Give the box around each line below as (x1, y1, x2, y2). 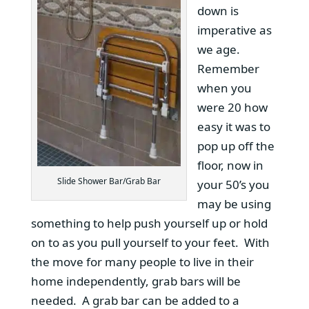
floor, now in (197, 157, 263, 173)
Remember (197, 60, 259, 77)
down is (197, 2, 239, 19)
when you (197, 79, 252, 96)
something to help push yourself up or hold (30, 215, 268, 231)
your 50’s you (197, 176, 270, 192)
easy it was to (197, 118, 270, 134)
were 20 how (197, 99, 268, 115)
